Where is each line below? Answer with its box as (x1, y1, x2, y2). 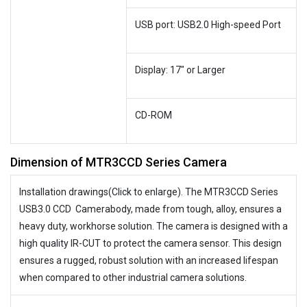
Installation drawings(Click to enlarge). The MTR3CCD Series (19, 186, 278, 197)
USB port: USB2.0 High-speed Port (135, 19, 281, 30)
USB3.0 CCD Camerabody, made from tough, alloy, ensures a (19, 204, 282, 214)
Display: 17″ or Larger (135, 64, 225, 75)
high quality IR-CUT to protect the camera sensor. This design (19, 238, 282, 249)
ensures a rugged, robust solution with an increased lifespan (19, 255, 278, 266)
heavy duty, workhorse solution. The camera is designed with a (19, 221, 288, 232)
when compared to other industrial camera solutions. (19, 272, 247, 283)
